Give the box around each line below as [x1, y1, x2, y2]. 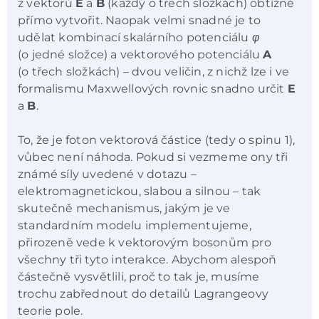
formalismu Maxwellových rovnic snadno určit [18, 81, 288, 95]
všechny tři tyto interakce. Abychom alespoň [18, 253, 277, 267]
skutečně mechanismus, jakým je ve [18, 202, 231, 216]
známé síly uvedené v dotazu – [18, 167, 197, 182]
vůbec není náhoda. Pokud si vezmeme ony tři [18, 150, 288, 164]
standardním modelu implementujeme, [18, 219, 251, 233]
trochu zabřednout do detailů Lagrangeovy [18, 287, 268, 301]
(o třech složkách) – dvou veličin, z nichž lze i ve [18, 64, 290, 78]
